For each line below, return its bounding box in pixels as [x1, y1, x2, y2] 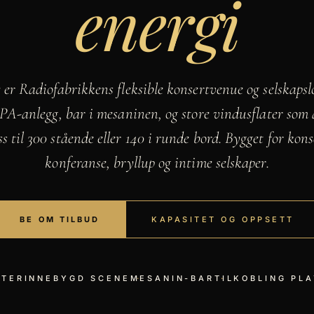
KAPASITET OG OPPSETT [151, 214, 294, 225]
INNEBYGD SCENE [24, 273, 130, 284]
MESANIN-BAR [130, 273, 214, 284]
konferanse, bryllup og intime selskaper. [45, 153, 269, 173]
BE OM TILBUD [20, 214, 100, 225]
